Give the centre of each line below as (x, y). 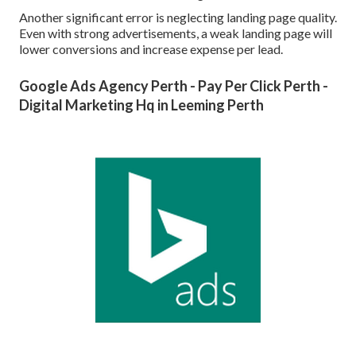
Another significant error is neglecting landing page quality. (178, 17)
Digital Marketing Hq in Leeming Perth (141, 105)
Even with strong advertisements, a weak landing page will (176, 33)
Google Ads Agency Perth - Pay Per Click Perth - (174, 86)
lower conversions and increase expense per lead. (151, 49)
